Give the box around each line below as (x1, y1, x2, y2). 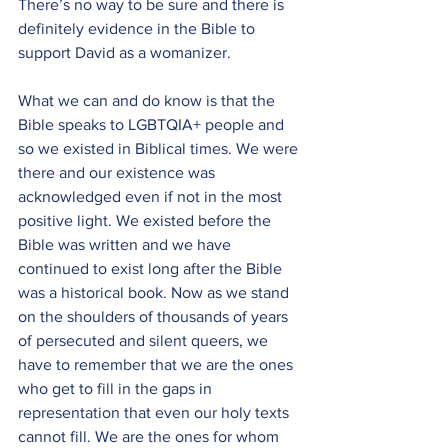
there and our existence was (18, 164, 219, 181)
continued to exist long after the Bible (18, 260, 286, 277)
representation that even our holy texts (18, 404, 293, 421)
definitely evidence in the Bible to (18, 20, 259, 37)
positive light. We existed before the (18, 212, 275, 229)
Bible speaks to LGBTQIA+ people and (18, 116, 288, 133)
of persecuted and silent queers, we (18, 332, 272, 349)
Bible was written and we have (18, 236, 235, 253)
